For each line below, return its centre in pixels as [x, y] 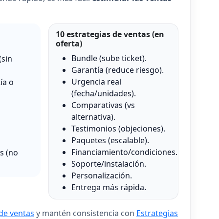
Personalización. [101, 176]
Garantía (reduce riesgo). [117, 70]
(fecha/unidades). [103, 94]
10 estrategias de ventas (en [110, 34]
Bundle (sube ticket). [109, 58]
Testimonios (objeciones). [118, 129]
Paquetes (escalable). [110, 141]
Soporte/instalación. [109, 164]
